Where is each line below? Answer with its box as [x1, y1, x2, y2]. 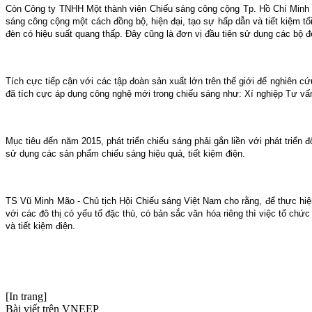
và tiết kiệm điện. [6, 221, 75, 231]
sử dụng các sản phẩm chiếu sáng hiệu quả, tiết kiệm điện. [6, 148, 245, 159]
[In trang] [6, 290, 47, 302]
